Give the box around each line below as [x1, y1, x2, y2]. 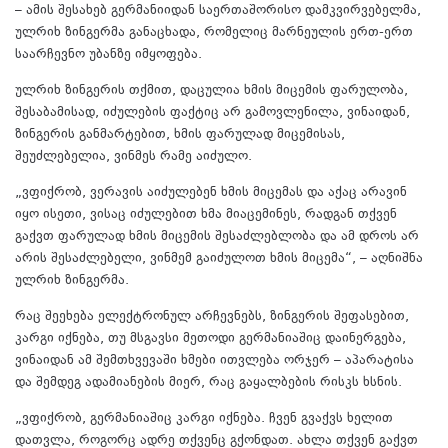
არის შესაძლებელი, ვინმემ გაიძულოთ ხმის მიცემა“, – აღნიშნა [15, 249, 423, 270]
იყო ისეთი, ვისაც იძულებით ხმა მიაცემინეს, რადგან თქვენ [15, 205, 397, 226]
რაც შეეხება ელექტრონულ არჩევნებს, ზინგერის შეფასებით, [15, 307, 409, 328]
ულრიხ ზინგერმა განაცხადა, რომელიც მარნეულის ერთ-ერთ [15, 23, 413, 44]
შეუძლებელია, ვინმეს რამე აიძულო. [15, 147, 252, 168]
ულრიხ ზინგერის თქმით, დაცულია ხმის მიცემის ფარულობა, [15, 81, 408, 102]
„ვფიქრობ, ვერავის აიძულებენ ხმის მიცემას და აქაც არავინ [15, 183, 407, 204]
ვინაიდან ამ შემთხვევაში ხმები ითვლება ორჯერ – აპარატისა [15, 351, 414, 372]
